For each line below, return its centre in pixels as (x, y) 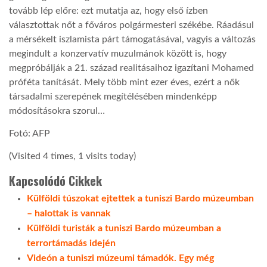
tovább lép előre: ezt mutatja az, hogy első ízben (108, 10)
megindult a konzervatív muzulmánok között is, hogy (118, 53)
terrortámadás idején (71, 243)
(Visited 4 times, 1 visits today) (72, 156)
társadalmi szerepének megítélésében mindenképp (113, 96)
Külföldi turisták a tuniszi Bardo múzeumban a (124, 229)
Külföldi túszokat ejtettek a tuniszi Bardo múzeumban (140, 199)
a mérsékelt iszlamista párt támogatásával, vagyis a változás (132, 39)
